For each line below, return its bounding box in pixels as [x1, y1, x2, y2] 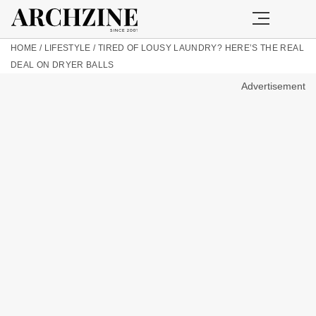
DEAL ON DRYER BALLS [11, 60, 114, 70]
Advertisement [241, 80, 305, 92]
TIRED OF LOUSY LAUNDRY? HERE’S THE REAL [97, 43, 304, 53]
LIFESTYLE [44, 43, 91, 53]
